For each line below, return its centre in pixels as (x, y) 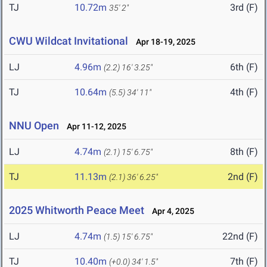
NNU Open (34, 126)
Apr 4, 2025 (170, 211)
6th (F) (244, 67)
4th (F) (244, 92)
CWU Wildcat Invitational (69, 41)
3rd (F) (244, 8)
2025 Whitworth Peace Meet (77, 210)
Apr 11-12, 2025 (94, 127)
